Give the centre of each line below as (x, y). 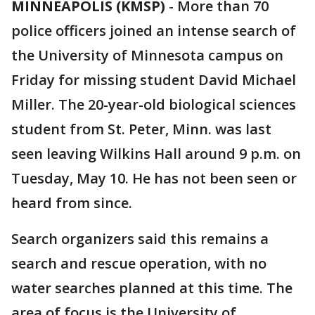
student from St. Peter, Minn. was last (141, 129)
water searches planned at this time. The (152, 288)
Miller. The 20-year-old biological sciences (154, 104)
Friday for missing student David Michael (154, 80)
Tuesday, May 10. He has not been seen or (154, 178)
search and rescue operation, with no (139, 263)
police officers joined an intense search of (154, 31)
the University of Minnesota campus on (147, 55)
